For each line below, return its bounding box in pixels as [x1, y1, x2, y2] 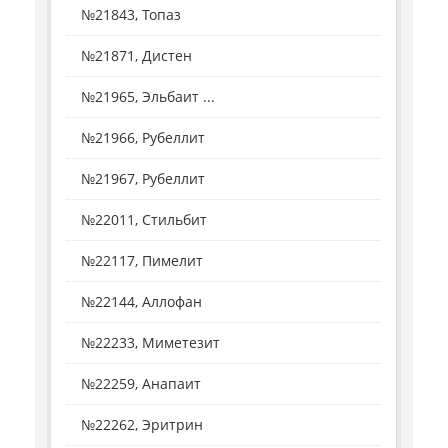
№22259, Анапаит [81, 374, 201, 394]
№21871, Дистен [81, 46, 192, 66]
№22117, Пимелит [81, 251, 203, 271]
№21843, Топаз [81, 5, 181, 25]
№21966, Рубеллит [81, 128, 205, 148]
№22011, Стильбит [81, 210, 207, 230]
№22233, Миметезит [81, 333, 220, 353]
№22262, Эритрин [81, 415, 203, 435]
